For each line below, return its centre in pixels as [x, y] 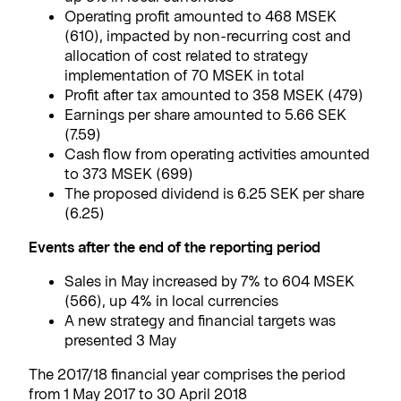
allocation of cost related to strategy [186, 55]
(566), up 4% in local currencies [171, 300]
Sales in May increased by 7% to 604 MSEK [209, 280]
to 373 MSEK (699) [129, 173]
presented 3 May [120, 339]
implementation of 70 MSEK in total [184, 74]
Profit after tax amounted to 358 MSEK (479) [214, 94]
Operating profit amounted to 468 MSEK [200, 15]
